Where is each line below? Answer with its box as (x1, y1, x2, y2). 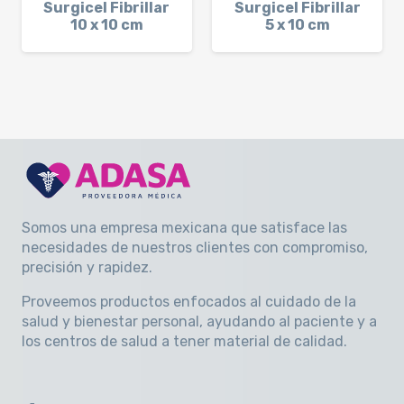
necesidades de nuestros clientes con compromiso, (22, 239, 368, 257)
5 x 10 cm (264, 15, 330, 33)
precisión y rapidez (22, 259, 149, 277)
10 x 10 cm (69, 15, 143, 33)
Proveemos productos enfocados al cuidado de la (22, 293, 356, 311)
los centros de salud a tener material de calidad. (22, 333, 347, 351)
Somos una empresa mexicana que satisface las (22, 219, 347, 237)
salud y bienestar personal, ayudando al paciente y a (22, 313, 377, 331)
